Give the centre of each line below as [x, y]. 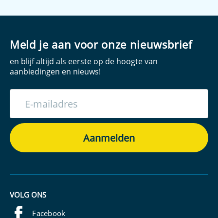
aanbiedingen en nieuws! [55, 72]
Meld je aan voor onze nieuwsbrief [101, 44]
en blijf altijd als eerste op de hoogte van [84, 61]
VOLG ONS [28, 195]
